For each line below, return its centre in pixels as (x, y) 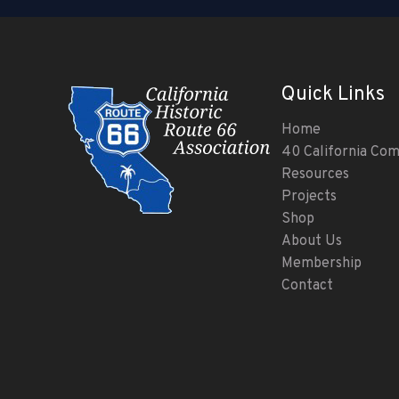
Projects (309, 197)
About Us (312, 242)
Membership (322, 264)
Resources (315, 175)
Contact (307, 286)
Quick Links (333, 94)
